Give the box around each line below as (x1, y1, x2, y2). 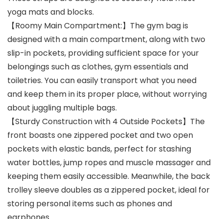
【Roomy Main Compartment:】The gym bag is (7, 20, 188, 32)
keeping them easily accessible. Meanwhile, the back (7, 171, 210, 182)
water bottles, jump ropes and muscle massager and (7, 157, 211, 169)
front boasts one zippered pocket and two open (7, 130, 193, 141)
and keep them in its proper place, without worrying (7, 88, 207, 100)
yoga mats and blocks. (7, 6, 94, 18)
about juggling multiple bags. (7, 102, 117, 114)
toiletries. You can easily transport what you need (7, 75, 197, 87)
